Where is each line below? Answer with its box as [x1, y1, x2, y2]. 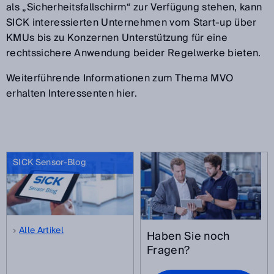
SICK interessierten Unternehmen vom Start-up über [6, 13, 257, 31]
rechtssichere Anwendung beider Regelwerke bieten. [6, 44, 261, 62]
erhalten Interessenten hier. [6, 84, 137, 102]
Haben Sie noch [147, 226, 230, 246]
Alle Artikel [19, 223, 64, 239]
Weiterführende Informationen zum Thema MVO [6, 69, 234, 87]
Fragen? [147, 240, 190, 260]
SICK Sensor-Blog [13, 155, 87, 170]
